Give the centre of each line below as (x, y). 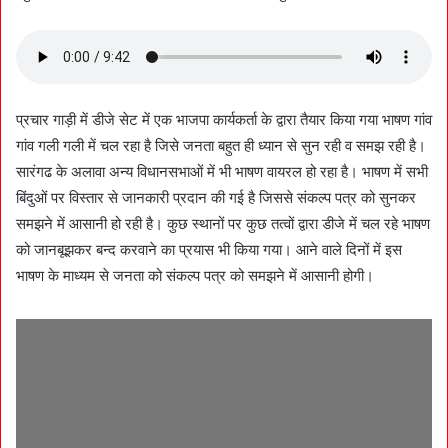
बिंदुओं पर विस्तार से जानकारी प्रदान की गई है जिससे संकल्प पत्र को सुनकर (216, 197)
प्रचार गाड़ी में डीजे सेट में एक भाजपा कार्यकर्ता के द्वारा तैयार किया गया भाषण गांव (224, 119)
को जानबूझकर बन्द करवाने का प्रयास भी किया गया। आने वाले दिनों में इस (209, 249)
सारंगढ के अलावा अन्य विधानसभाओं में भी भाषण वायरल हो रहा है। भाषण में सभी (222, 171)
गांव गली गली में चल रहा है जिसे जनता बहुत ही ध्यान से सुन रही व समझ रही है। (221, 145)
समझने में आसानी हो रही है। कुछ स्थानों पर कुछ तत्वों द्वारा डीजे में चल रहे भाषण (223, 223)
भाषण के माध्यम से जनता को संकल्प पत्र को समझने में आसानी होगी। (195, 275)
